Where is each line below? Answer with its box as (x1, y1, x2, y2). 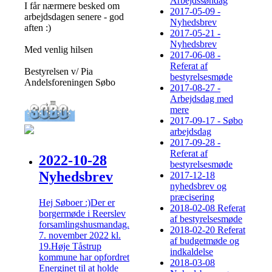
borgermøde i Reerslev (39, 208, 126, 219)
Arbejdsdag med (170, 93, 233, 104)
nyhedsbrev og (170, 181, 226, 192)
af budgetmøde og (170, 236, 239, 246)
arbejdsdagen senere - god (24, 11, 124, 22)
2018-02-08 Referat (170, 203, 245, 214)
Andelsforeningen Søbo (24, 76, 115, 87)
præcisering (170, 192, 214, 203)
